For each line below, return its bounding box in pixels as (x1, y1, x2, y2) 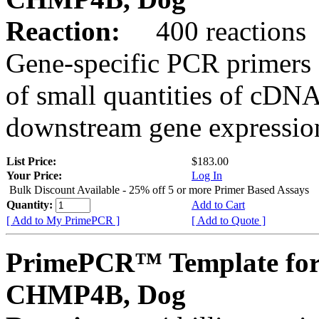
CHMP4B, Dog (6, 278, 186, 310)
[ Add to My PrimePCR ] (6, 214, 120, 226)
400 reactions (127, 15, 306, 46)
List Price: (6, 155, 59, 167)
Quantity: (6, 198, 56, 211)
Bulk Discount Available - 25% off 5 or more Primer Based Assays (9, 183, 309, 196)
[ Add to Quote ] (192, 214, 266, 226)
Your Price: (6, 169, 62, 182)
